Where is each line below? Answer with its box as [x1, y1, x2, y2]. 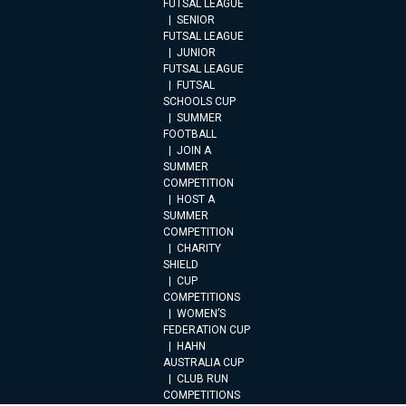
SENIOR [177, 14, 215, 26]
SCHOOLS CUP [163, 95, 236, 108]
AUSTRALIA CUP [163, 356, 244, 369]
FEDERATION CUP [163, 324, 250, 336]
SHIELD [163, 258, 198, 271]
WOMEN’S [177, 307, 226, 320]
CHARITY [177, 242, 221, 255]
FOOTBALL [163, 128, 217, 140]
